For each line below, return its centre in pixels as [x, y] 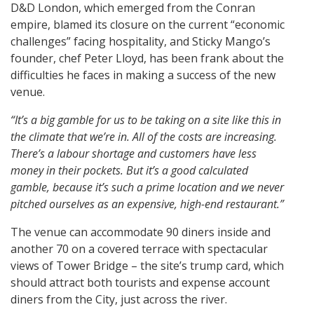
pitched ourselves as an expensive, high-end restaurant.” [147, 204]
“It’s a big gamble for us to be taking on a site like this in [146, 120]
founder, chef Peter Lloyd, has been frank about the [147, 59]
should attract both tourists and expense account [140, 283]
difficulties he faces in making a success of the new [143, 75]
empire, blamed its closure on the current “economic [148, 25]
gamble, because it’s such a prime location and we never [147, 187]
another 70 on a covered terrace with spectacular [139, 249]
